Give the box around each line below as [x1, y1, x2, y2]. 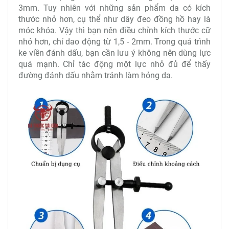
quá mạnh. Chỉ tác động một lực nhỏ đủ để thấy [18, 59, 211, 70]
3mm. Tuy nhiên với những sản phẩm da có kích [18, 3, 211, 13]
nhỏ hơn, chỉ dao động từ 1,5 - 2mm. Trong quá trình [18, 37, 211, 47]
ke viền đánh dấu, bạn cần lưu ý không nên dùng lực [18, 48, 211, 58]
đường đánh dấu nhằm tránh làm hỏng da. [18, 71, 175, 81]
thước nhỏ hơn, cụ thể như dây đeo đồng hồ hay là [18, 14, 211, 25]
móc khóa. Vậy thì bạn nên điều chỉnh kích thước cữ [18, 26, 211, 36]
